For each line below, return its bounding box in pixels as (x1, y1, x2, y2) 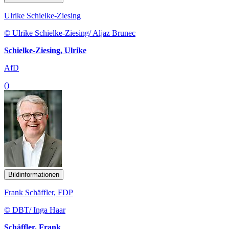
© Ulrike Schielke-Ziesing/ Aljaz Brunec (4, 28, 135, 37)
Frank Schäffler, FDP (4, 188, 73, 197)
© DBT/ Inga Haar (4, 205, 65, 214)
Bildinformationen (8, 170, 59, 178)
